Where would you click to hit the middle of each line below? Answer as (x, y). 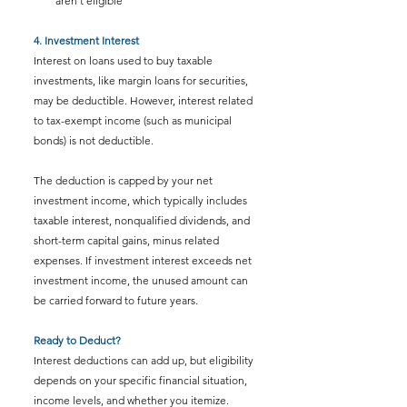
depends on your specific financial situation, (142, 380)
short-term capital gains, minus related (128, 240)
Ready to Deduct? (77, 340)
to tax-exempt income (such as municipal (134, 120)
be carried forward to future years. (116, 300)
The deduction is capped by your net (124, 180)
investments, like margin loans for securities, (142, 80)
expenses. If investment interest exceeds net (144, 260)
